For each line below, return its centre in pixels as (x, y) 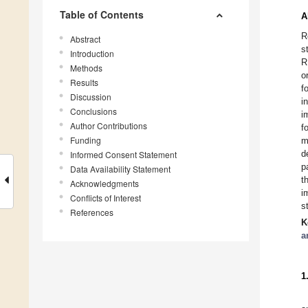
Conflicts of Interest (106, 198)
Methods (86, 68)
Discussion (91, 97)
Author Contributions (109, 126)
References (92, 212)
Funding (86, 140)
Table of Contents (102, 15)
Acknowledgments (104, 184)
